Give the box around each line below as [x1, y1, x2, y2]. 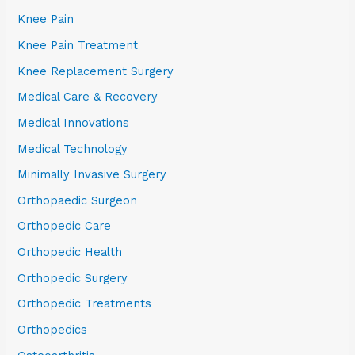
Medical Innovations [17, 115, 130, 130]
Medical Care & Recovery [17, 90, 158, 105]
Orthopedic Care [17, 219, 112, 234]
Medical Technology [17, 141, 128, 156]
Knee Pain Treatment [17, 37, 139, 52]
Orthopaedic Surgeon [17, 193, 138, 208]
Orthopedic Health [17, 245, 123, 260]
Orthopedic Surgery [17, 270, 128, 285]
